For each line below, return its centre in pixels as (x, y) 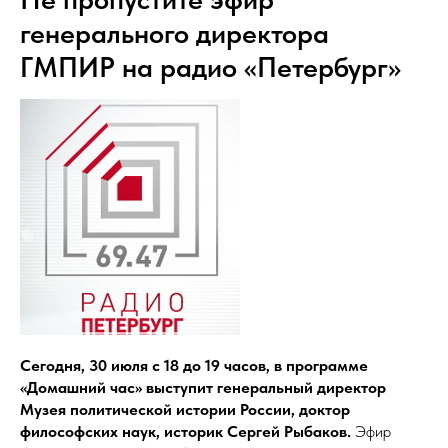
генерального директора (174, 33)
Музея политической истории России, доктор (185, 409)
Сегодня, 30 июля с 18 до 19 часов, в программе (194, 365)
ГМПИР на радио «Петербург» (210, 67)
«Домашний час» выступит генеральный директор (203, 387)
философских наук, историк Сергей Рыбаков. (185, 431)
